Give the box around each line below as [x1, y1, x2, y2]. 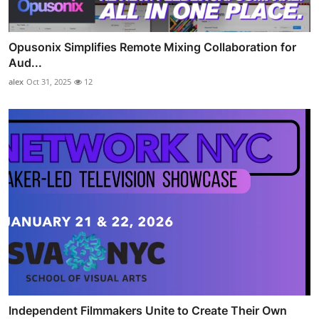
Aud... [9, 55, 42, 70]
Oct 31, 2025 [26, 75, 71, 87]
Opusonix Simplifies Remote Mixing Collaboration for [9, 39, 296, 54]
